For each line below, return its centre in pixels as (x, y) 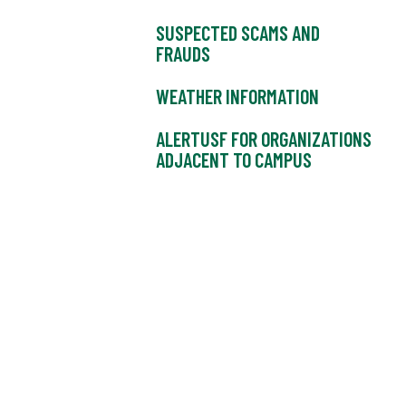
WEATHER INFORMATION (237, 96)
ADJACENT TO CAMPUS (234, 159)
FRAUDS (183, 53)
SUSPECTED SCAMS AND (238, 33)
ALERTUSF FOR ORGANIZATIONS (264, 139)
